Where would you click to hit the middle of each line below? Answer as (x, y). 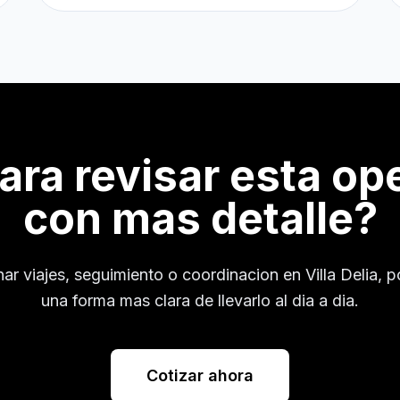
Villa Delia (341, 275)
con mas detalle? (200, 218)
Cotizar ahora (200, 375)
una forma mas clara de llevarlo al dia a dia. (200, 300)
